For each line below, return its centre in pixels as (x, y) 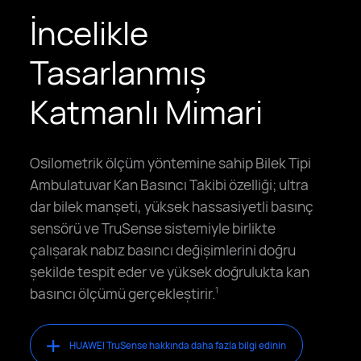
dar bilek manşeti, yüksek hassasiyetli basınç (172, 206)
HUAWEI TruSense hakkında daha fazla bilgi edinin (178, 346)
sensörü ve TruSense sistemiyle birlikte (153, 228)
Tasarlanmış (118, 72)
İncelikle (89, 33)
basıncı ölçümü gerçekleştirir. (123, 293)
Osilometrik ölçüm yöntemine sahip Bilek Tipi (171, 162)
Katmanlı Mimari (147, 112)
